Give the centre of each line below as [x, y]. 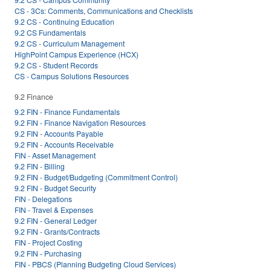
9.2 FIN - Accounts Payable [59, 134]
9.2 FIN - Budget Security [55, 188]
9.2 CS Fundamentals [50, 32]
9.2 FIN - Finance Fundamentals [67, 112]
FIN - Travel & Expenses [54, 210]
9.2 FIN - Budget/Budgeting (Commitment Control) [96, 177]
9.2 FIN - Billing [40, 166]
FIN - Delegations [43, 199]
